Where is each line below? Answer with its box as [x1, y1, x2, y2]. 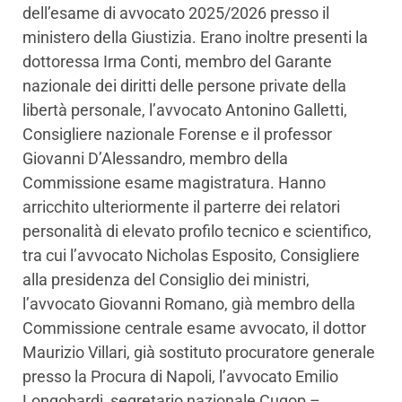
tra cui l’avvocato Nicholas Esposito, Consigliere [22, 246, 360, 266]
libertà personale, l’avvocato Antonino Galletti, [22, 100, 347, 120]
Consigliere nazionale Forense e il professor [22, 125, 332, 144]
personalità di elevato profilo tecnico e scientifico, [22, 222, 371, 241]
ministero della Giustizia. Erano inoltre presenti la [22, 28, 368, 48]
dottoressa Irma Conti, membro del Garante [22, 52, 332, 72]
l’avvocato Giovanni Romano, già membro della [22, 294, 355, 314]
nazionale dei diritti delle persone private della [22, 76, 346, 96]
